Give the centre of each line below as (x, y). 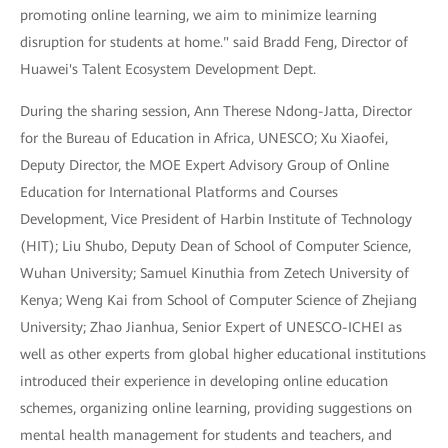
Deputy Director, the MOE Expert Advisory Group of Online (204, 164)
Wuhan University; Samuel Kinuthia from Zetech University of (214, 272)
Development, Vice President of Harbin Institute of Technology (216, 218)
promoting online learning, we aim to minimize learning (198, 14)
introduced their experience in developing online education (204, 380)
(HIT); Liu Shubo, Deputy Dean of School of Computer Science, (215, 245)
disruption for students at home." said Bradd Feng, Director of (214, 41)
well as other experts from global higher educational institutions (223, 353)
